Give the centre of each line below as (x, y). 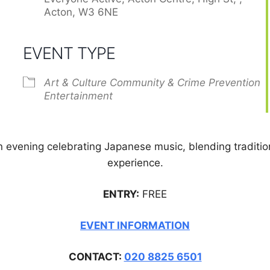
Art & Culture (75, 82)
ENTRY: (121, 194)
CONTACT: (96, 256)
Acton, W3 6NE (81, 12)
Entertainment (78, 96)
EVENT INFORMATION (135, 225)
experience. (135, 162)
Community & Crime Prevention (185, 82)
